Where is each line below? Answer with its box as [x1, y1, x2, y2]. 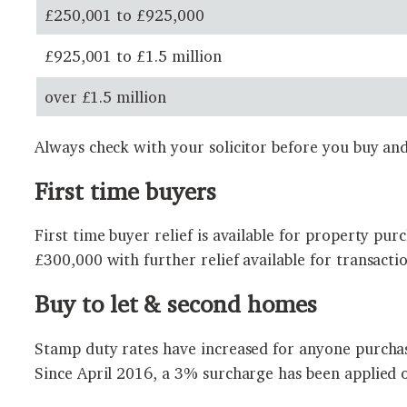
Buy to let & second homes [35, 290, 317, 319]
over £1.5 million [44, 87, 166, 107]
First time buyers [35, 176, 217, 205]
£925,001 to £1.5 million [44, 46, 222, 66]
